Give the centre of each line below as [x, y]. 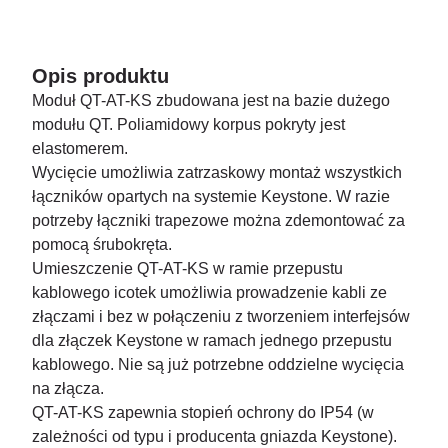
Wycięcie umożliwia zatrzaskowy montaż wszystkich [217, 172]
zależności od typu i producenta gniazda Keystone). [214, 436]
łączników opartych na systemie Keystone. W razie [211, 196]
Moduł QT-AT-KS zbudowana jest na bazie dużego [211, 100]
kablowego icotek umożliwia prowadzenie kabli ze [209, 292]
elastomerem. [80, 148]
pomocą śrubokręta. [102, 244]
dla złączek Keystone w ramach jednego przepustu [212, 340]
